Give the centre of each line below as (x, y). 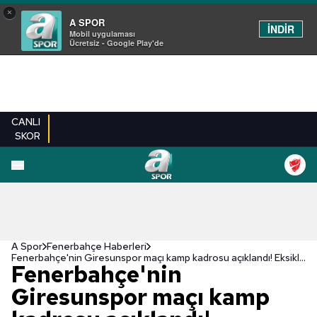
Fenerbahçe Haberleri (97, 246)
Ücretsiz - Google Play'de (116, 43)
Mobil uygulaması (102, 34)
